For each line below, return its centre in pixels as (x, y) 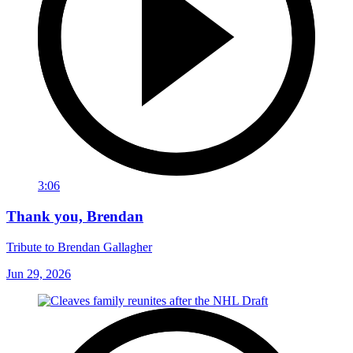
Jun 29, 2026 (39, 273)
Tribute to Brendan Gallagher (79, 247)
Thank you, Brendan (75, 217)
